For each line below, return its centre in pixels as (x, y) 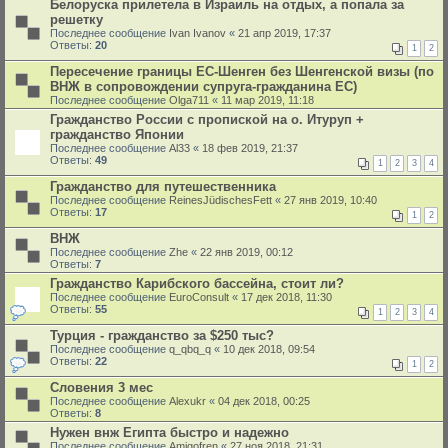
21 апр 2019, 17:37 (284, 33)
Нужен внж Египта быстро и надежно (169, 432)
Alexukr (187, 401)
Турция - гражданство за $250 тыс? (162, 335)
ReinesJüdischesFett (220, 200)
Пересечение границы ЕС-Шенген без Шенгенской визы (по (242, 71)
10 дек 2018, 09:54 (269, 349)
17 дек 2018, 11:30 (286, 297)
